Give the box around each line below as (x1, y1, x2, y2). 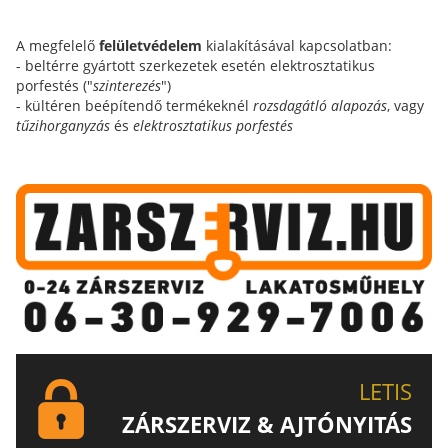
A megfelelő (16, 36, 99, 55)
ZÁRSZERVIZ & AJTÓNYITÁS (122, 408, 412, 439)
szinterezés (93, 76, 161, 95)
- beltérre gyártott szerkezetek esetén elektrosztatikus (16, 56, 375, 75)
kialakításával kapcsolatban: (202, 36, 392, 55)
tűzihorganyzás (16, 116, 110, 135)
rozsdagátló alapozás (253, 96, 387, 115)
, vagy (387, 96, 424, 115)
